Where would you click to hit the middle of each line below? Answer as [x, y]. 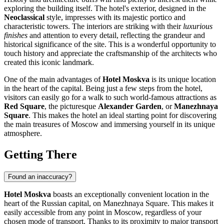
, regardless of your [171, 212]
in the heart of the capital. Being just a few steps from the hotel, [103, 88]
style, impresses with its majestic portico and [115, 17]
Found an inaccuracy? [40, 177]
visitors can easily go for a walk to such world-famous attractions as [110, 97]
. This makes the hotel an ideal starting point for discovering [122, 115]
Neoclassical [24, 17]
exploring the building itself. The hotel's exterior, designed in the [105, 8]
